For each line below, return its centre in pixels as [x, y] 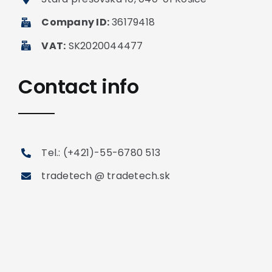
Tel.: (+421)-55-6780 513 [101, 153]
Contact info [78, 87]
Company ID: [76, 22]
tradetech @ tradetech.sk [106, 176]
